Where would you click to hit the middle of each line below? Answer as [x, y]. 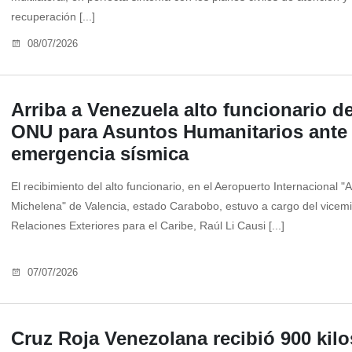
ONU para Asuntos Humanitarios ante [179, 132]
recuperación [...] [53, 17]
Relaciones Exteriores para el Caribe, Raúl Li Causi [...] [148, 226]
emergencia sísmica [100, 154]
